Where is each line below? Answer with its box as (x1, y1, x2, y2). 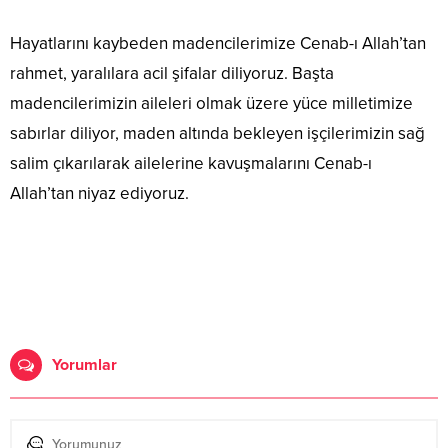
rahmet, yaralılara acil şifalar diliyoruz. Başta (10, 63, 334, 85)
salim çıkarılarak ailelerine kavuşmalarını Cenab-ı (10, 153, 372, 175)
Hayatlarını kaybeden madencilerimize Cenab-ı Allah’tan (10, 33, 426, 55)
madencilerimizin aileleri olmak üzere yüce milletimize (10, 93, 413, 115)
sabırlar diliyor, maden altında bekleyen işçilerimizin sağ (10, 123, 425, 145)
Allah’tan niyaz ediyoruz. (10, 183, 189, 205)
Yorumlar (52, 355, 117, 376)
